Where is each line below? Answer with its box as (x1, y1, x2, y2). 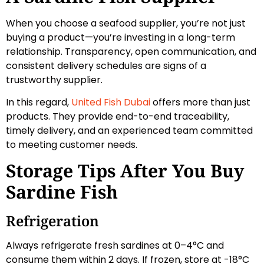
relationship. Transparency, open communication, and (6, 44, 256, 58)
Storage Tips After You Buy (6, 159, 244, 183)
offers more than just (150, 95, 250, 109)
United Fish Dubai (71, 95, 150, 109)
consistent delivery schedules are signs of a (6, 58, 206, 72)
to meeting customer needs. (6, 137, 137, 151)
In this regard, (6, 95, 71, 109)
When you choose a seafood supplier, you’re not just (6, 16, 246, 30)
